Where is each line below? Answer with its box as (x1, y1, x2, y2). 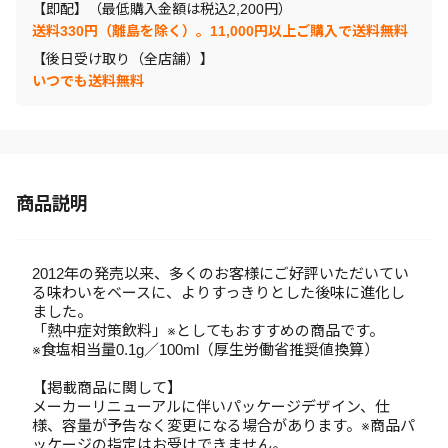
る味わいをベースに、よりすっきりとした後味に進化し (32, 284, 405, 301)
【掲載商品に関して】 (32, 379, 182, 396)
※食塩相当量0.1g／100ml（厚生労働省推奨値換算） (32, 341, 379, 358)
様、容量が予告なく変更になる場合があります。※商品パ (32, 417, 415, 434)
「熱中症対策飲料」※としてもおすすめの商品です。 (32, 322, 384, 339)
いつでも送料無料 (32, 73, 144, 89)
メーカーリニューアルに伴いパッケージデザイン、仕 (32, 398, 390, 415)
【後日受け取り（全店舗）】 (32, 51, 214, 67)
